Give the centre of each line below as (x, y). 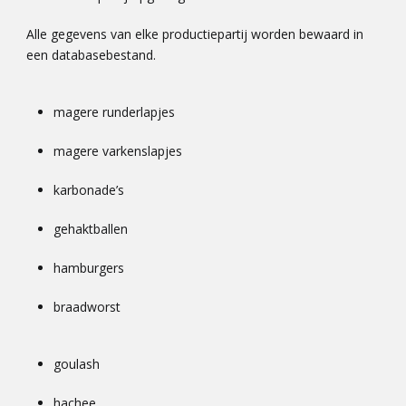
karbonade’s (89, 190)
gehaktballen (91, 229)
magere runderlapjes (114, 112)
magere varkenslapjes (118, 151)
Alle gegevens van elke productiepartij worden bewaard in (195, 34)
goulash (77, 364)
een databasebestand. (91, 55)
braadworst (87, 307)
